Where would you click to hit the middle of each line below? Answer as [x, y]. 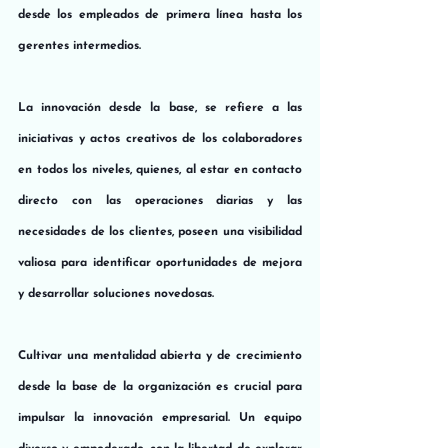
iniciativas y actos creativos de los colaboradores [160, 138]
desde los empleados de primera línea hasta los [160, 14]
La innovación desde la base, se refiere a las [160, 107]
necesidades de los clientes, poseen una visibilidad [160, 231]
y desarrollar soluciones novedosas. [116, 293]
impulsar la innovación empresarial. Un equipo [160, 417]
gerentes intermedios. [79, 45]
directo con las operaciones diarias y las [160, 200]
